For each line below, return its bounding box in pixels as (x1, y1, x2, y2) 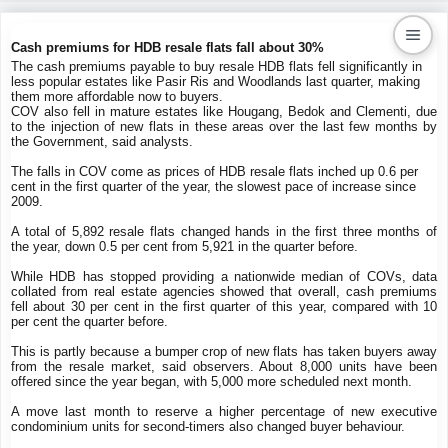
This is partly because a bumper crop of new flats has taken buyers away (11, 344, 437, 359)
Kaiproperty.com (300, 88, 412, 105)
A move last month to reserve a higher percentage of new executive (11, 404, 437, 419)
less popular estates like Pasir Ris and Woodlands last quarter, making (11, 74, 420, 89)
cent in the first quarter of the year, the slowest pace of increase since (11, 179, 416, 194)
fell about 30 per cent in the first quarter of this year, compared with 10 (11, 299, 437, 314)
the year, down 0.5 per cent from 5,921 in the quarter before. (11, 239, 358, 254)
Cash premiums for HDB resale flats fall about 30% (11, 40, 324, 55)
